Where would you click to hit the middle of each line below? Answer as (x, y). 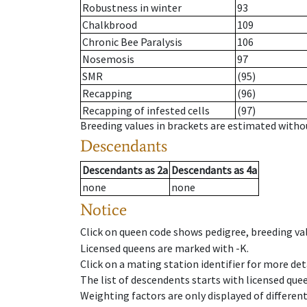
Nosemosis (108, 59)
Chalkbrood (110, 25)
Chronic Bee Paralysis (132, 42)
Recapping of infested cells (146, 111)
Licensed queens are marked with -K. (164, 248)
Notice (103, 210)
